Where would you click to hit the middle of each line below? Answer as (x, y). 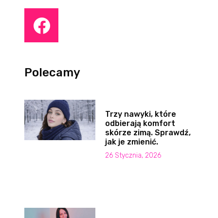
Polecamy (53, 73)
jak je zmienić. (131, 142)
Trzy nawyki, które (140, 114)
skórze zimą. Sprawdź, (148, 133)
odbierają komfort (140, 124)
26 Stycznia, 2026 (133, 156)
